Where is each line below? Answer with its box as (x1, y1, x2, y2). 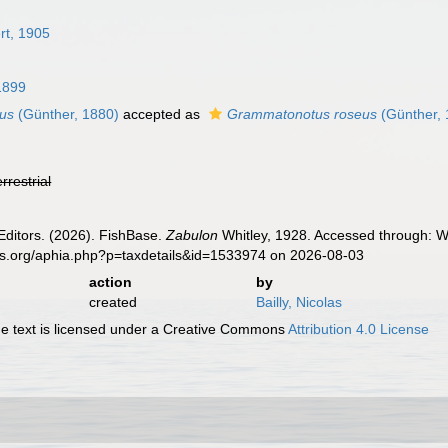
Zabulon (166, 227, 219, 243)
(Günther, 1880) (14, 106, 120, 122)
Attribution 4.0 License (288, 321, 430, 337)
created (88, 294, 137, 310)
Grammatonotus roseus (227, 106, 378, 122)
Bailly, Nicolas (255, 294, 342, 310)
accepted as (119, 106, 205, 122)
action (88, 274, 132, 290)
